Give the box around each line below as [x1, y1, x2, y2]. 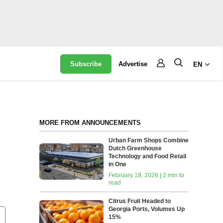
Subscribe [70, 60, 102, 68]
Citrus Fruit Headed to [109, 198, 171, 205]
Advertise [118, 60, 148, 68]
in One [109, 161, 127, 168]
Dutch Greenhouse [109, 145, 162, 152]
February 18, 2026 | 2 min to [109, 172, 185, 179]
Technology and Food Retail [109, 153, 187, 160]
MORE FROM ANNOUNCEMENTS [39, 119, 141, 126]
